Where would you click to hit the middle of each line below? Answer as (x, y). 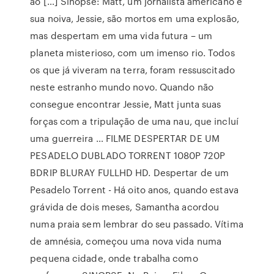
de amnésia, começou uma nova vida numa (126, 241)
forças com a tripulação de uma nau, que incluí (134, 121)
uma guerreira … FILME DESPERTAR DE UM (125, 138)
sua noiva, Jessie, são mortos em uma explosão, (135, 18)
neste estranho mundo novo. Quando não (122, 87)
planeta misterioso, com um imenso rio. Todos (132, 53)
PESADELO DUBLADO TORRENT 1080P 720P (128, 155)
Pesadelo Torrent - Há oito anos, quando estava (134, 190)
